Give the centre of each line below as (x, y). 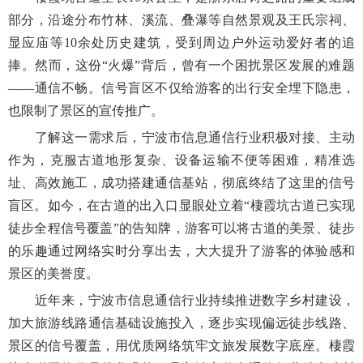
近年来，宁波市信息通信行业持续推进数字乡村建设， (181, 301)
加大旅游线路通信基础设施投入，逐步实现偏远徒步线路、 (181, 323)
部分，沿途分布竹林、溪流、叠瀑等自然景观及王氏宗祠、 (181, 20)
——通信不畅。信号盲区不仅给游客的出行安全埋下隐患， (181, 88)
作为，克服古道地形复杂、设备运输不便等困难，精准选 (181, 160)
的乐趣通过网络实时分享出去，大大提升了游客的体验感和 (181, 251)
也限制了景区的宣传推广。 (86, 111)
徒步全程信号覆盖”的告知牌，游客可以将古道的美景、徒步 (181, 228)
